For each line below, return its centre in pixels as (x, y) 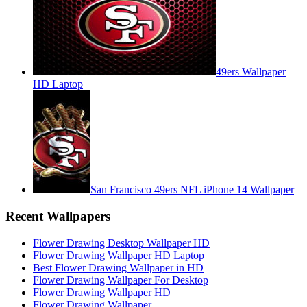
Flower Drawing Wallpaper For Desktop (121, 280)
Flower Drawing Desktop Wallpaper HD (121, 243)
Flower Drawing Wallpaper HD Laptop (119, 255)
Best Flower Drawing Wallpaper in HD (118, 267)
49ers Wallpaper (251, 72)
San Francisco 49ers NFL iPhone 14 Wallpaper (192, 190)
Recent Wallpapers (58, 216)
